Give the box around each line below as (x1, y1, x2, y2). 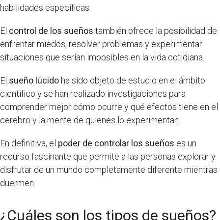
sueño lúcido (9, 75, 59, 85)
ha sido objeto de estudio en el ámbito (59, 75, 205, 85)
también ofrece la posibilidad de (93, 25, 217, 36)
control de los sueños (9, 25, 93, 36)
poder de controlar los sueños (58, 137, 174, 148)
